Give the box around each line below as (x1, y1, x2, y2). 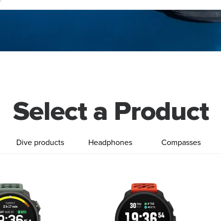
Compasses (161, 139, 201, 147)
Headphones (88, 139, 133, 147)
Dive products (16, 139, 64, 147)
